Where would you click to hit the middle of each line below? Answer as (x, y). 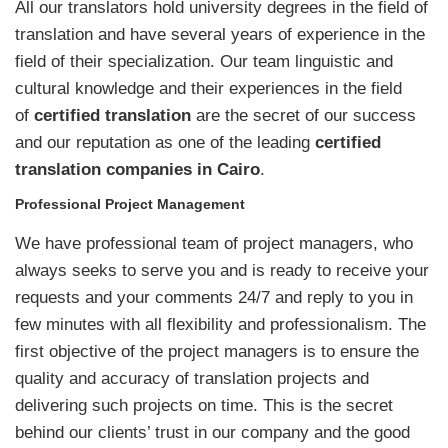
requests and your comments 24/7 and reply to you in (214, 297)
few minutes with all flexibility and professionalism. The (220, 324)
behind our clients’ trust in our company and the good (212, 432)
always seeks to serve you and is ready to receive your (222, 270)
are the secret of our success (303, 115)
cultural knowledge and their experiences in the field (208, 88)
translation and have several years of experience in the (220, 34)
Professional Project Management (130, 203)
